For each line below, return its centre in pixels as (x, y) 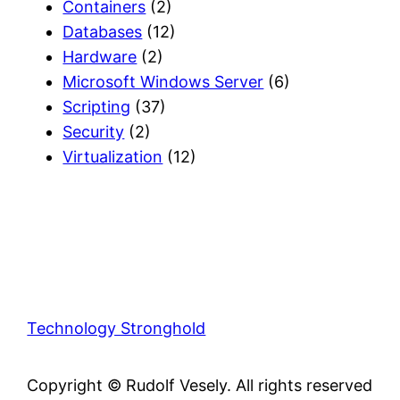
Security (94, 131)
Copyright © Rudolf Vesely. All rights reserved (200, 385)
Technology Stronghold (117, 328)
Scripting (97, 106)
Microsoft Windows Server (163, 81)
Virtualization (113, 156)
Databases (103, 31)
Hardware (100, 56)
